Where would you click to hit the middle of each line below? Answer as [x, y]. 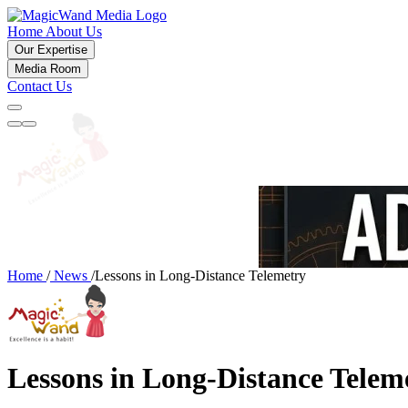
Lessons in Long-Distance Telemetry [200, 275]
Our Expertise [51, 50]
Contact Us [40, 86]
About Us [74, 31]
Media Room [48, 69]
